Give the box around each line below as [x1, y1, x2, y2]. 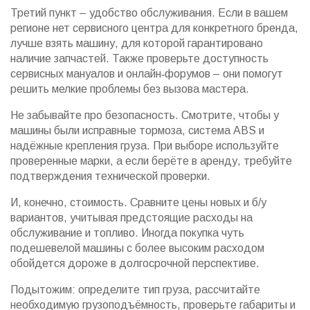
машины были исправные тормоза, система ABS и [10, 125, 264, 136]
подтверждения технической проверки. [10, 170, 210, 182]
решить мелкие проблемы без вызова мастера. [10, 83, 249, 95]
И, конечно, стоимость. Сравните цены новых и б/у [10, 197, 266, 208]
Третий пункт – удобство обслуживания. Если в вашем [10, 7, 288, 19]
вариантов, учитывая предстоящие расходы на [10, 212, 253, 224]
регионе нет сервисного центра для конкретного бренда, [10, 22, 298, 34]
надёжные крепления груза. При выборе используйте [10, 140, 279, 152]
